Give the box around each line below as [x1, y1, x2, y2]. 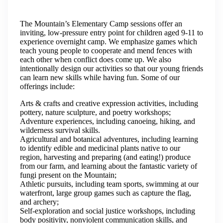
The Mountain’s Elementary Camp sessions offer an [20, 19, 182, 28]
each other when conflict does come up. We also [20, 55, 171, 64]
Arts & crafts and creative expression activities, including [20, 99, 198, 108]
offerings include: [20, 82, 75, 91]
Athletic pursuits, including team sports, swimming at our [20, 180, 199, 188]
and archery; [20, 198, 59, 206]
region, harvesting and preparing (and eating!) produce [20, 153, 191, 161]
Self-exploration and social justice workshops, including [20, 207, 195, 215]
